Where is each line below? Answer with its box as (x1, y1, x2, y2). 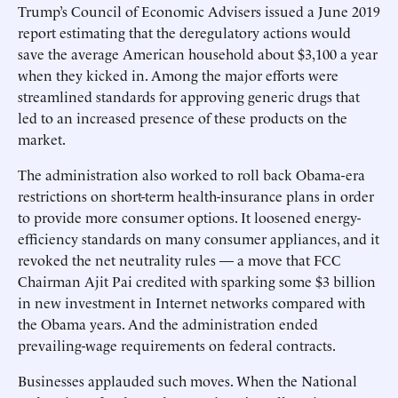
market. (18, 129, 68, 148)
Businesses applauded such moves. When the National (18, 370, 357, 390)
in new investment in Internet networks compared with (18, 292, 365, 312)
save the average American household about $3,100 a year (18, 44, 378, 63)
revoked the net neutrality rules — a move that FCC (18, 250, 341, 269)
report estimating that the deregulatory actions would (18, 22, 351, 42)
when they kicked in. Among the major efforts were (18, 65, 338, 84)
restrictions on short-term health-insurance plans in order (18, 186, 374, 205)
